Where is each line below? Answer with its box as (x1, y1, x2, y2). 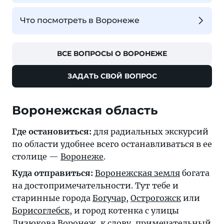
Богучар (92, 192, 126, 203)
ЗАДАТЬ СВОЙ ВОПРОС (67, 71, 157, 80)
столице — (12, 151, 60, 161)
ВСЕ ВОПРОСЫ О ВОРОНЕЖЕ (57, 48, 167, 58)
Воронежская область (12, 102, 158, 117)
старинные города (12, 192, 92, 203)
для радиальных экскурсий (91, 126, 208, 136)
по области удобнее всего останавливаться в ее (12, 138, 212, 149)
